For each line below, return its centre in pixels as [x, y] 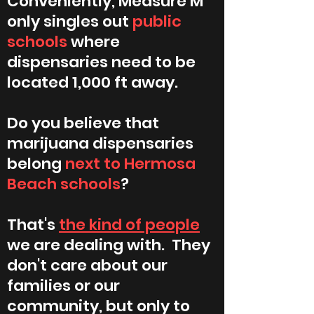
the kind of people [129, 225]
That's [33, 225]
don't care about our [87, 265]
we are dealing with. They [109, 245]
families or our [63, 286]
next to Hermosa [130, 164]
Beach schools [64, 184]
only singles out [70, 21]
